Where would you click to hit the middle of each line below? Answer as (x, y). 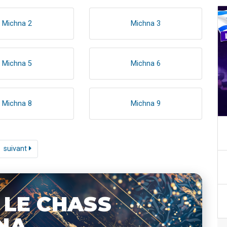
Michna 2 (17, 23)
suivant (16, 148)
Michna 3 (145, 23)
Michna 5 (17, 63)
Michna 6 (145, 63)
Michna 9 (145, 103)
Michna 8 (17, 103)
